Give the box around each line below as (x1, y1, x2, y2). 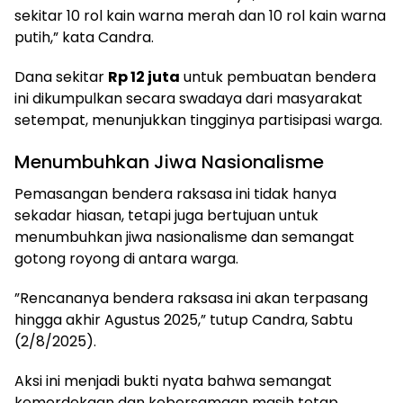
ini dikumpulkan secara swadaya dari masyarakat (14, 88, 363, 110)
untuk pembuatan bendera (180, 67, 376, 88)
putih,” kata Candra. (14, 27, 154, 49)
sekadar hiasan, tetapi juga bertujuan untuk (14, 205, 318, 227)
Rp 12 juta (108, 67, 180, 88)
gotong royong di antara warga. (14, 248, 238, 270)
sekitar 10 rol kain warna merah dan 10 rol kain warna (14, 5, 386, 27)
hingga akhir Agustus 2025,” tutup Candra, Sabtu (14, 309, 353, 331)
